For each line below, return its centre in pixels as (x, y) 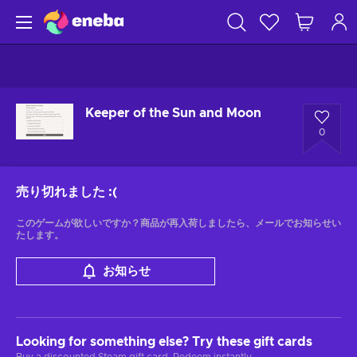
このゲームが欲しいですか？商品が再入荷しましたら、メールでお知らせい (178, 223)
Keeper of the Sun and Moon (173, 113)
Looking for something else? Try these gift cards (164, 342)
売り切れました (61, 192)
